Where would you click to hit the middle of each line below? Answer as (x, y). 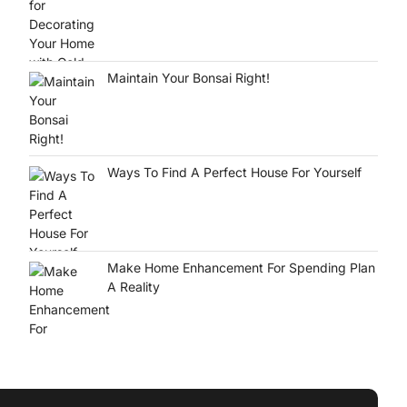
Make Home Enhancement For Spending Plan (241, 267)
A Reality (133, 286)
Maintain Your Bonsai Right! (188, 77)
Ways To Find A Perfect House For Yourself (234, 173)
